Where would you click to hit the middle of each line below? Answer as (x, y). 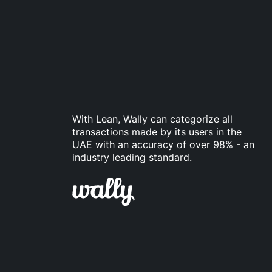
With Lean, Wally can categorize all (152, 119)
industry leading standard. (132, 157)
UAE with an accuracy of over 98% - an (163, 144)
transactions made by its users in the (157, 132)
